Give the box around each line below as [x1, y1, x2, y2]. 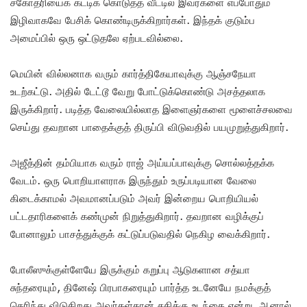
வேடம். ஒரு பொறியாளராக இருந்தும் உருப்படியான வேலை [10, 173, 256, 186]
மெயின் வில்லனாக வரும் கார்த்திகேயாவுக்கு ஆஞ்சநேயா [10, 66, 256, 79]
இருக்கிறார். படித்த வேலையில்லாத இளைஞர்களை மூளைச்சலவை [10, 102, 293, 115]
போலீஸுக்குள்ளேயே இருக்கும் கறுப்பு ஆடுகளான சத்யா [10, 262, 250, 275]
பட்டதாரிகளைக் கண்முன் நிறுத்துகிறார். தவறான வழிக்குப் [10, 209, 264, 222]
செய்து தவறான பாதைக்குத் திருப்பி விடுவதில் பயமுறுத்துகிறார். [10, 120, 288, 133]
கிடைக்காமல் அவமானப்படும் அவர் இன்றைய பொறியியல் [10, 191, 258, 204]
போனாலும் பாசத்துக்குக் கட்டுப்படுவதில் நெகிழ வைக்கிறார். [10, 227, 270, 240]
